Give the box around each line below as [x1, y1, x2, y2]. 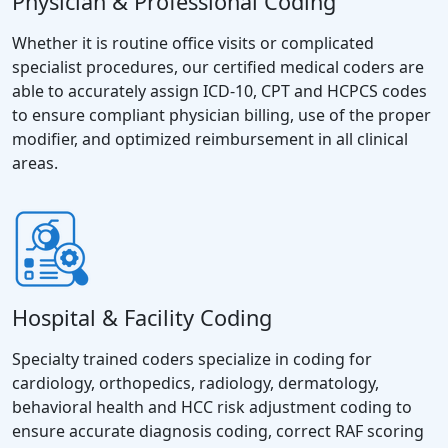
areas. [12, 151, 58, 174]
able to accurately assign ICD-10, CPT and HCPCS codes [12, 79, 427, 102]
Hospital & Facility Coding [12, 302, 272, 332]
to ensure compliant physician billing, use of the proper [12, 103, 431, 126]
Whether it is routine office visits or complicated [12, 31, 374, 54]
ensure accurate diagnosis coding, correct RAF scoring [12, 419, 424, 442]
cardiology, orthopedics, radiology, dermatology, [12, 371, 379, 394]
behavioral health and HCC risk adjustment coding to [12, 395, 412, 418]
